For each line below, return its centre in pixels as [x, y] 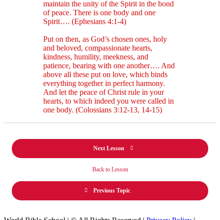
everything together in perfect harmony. [104, 83]
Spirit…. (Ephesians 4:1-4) [85, 21]
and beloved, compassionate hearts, [98, 48]
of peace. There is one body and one [99, 12]
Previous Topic [111, 190]
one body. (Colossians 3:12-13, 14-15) [103, 110]
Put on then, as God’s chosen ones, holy [105, 39]
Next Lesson [109, 148]
